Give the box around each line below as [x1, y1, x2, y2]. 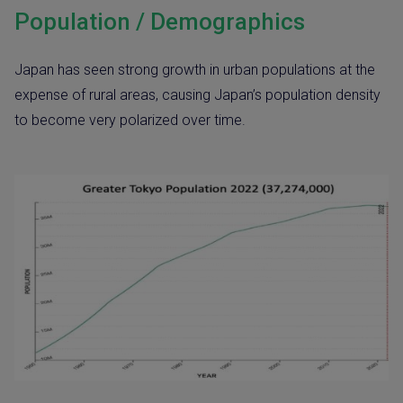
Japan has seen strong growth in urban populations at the [14, 61, 375, 79]
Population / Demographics [14, 8, 305, 36]
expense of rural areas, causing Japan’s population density [14, 86, 381, 104]
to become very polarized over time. [14, 112, 249, 130]
